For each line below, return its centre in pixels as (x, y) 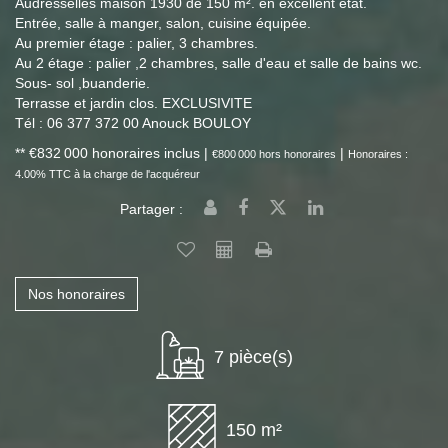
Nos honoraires (76, 294)
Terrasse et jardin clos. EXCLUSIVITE (133, 103)
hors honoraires (297, 154)
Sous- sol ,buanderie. (82, 83)
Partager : (151, 209)
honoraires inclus (148, 153)
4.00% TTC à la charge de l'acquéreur (107, 174)
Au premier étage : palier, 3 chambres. (136, 43)
